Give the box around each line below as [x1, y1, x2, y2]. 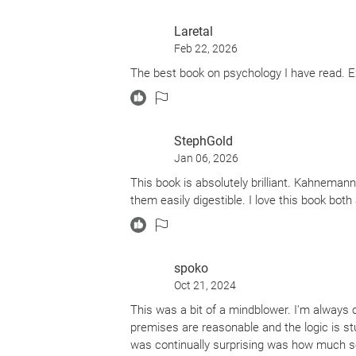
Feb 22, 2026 [174, 42, 238, 55]
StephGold [174, 133, 233, 149]
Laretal [174, 24, 213, 39]
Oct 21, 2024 [174, 279, 236, 292]
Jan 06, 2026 [174, 152, 238, 164]
